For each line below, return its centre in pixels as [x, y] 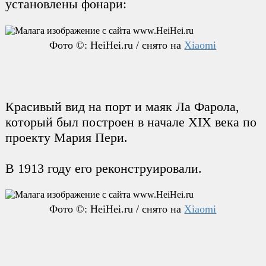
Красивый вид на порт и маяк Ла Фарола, [122, 106]
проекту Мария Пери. [66, 137]
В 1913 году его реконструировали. [103, 168]
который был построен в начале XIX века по [131, 122]
